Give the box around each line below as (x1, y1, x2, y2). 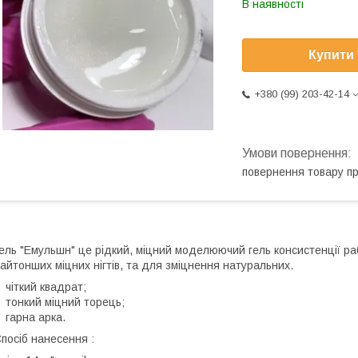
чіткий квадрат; (6, 280, 86, 293)
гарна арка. (6, 310, 69, 324)
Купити (308, 48, 354, 62)
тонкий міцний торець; (6, 295, 125, 308)
